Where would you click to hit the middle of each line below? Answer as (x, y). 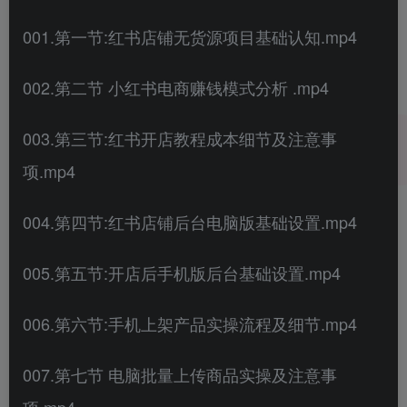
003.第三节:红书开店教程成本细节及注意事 (180, 138)
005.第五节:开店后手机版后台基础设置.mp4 (182, 272)
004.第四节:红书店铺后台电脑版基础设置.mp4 (190, 221)
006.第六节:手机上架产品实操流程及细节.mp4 (190, 323)
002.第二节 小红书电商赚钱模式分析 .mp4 (176, 87)
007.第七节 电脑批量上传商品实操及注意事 (180, 374)
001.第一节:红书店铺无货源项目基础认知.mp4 (190, 36)
